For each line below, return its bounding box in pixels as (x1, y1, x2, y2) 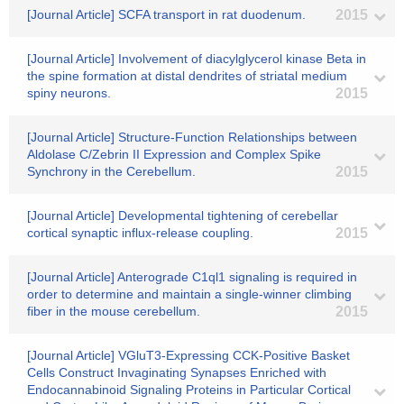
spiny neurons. (27, 86, 111, 100)
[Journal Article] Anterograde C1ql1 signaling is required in (27, 270, 357, 284)
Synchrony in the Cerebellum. (27, 164, 196, 179)
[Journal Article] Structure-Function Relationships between (27, 130, 357, 144)
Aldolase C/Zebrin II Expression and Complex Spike (27, 147, 321, 161)
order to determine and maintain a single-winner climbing (27, 287, 352, 301)
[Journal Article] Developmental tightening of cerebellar (27, 208, 338, 223)
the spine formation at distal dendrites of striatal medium (27, 69, 347, 83)
